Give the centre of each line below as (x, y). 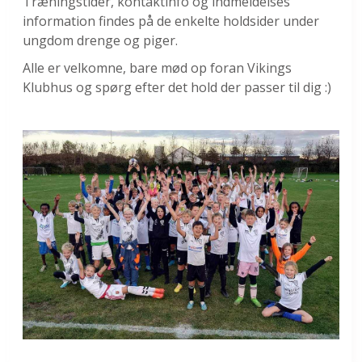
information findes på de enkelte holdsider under (171, 21)
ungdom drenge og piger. (100, 40)
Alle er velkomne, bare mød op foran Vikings (157, 68)
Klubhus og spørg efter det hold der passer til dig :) (177, 87)
